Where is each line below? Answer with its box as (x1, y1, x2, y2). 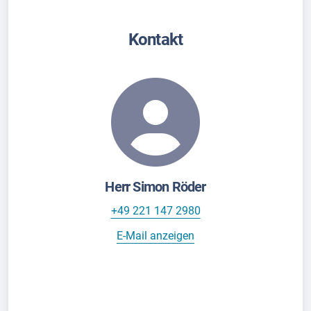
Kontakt (128, 29, 183, 50)
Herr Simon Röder (105, 178, 206, 196)
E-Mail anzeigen (117, 229, 194, 243)
